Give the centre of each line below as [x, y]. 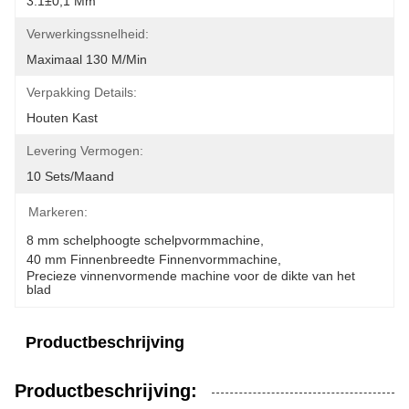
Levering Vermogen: [85, 151]
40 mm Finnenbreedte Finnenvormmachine [152, 259]
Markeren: [58, 212]
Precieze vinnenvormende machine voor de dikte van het [191, 276]
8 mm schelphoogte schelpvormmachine [143, 240]
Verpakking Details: [82, 92]
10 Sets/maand [70, 176]
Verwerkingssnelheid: [88, 34]
